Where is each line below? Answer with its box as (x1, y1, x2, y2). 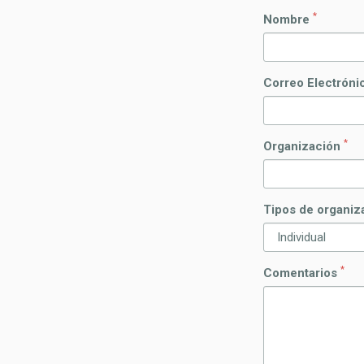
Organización (263, 139, 344, 154)
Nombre (263, 12, 313, 27)
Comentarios (263, 266, 340, 280)
